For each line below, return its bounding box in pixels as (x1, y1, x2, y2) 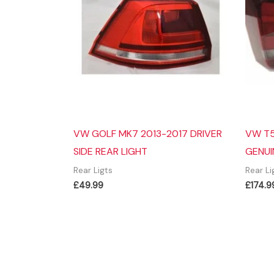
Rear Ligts (73, 165, 113, 176)
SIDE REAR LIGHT (73, 144, 147, 158)
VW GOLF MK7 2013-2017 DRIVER (73, 127, 222, 140)
